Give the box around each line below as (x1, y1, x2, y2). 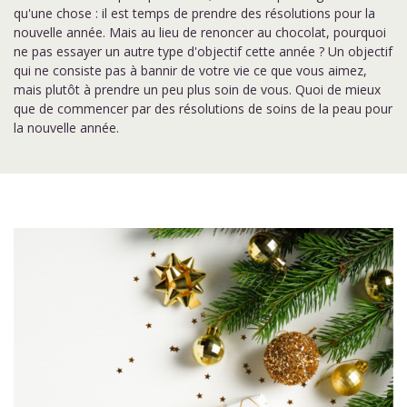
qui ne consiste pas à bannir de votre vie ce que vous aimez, (14, 62, 367, 79)
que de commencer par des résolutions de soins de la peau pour (14, 100, 392, 117)
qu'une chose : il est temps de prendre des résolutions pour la (14, 5, 375, 22)
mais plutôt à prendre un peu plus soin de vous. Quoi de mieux (14, 81, 381, 98)
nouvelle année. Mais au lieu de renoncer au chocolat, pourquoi (14, 24, 386, 41)
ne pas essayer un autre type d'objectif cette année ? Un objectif (14, 43, 392, 60)
